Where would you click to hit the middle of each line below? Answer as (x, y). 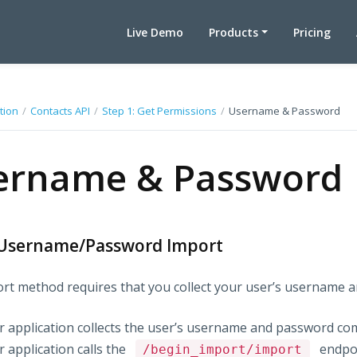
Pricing (312, 32)
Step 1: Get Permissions (159, 111)
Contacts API (60, 111)
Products (234, 32)
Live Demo (155, 32)
